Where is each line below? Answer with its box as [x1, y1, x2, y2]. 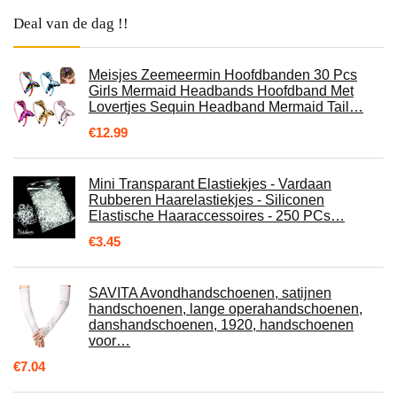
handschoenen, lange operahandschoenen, [89, 301, 362, 317]
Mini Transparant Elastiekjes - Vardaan [89, 176, 331, 192]
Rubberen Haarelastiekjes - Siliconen [89, 192, 324, 208]
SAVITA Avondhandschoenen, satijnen [89, 285, 331, 301]
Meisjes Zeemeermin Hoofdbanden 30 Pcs [89, 67, 357, 83]
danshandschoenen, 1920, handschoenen [89, 317, 354, 333]
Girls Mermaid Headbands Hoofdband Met [89, 83, 354, 99]
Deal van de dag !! [13, 15, 128, 33]
